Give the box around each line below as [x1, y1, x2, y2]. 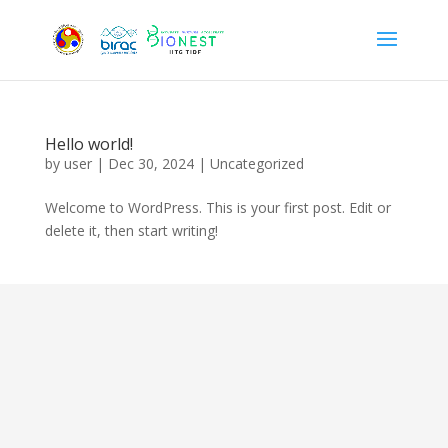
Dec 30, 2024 [107, 154, 194, 173]
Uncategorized [209, 154, 304, 173]
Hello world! [44, 133, 133, 155]
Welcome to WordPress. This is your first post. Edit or [44, 198, 391, 217]
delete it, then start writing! [44, 221, 218, 240]
